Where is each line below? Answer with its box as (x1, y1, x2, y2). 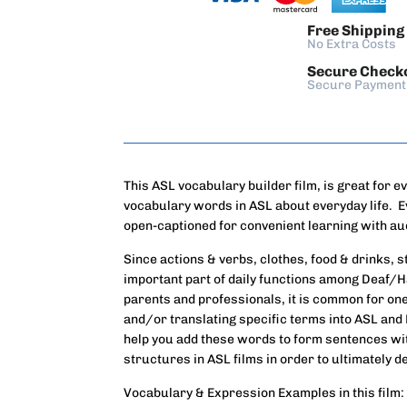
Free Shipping (307, 21, 404, 39)
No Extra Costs (307, 35, 396, 52)
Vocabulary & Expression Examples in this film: (124, 384, 404, 401)
